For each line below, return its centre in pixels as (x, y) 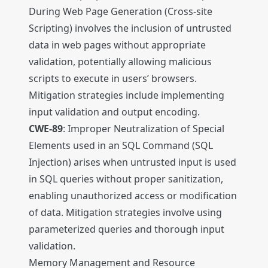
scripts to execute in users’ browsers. (113, 79)
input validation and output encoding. (114, 112)
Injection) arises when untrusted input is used (133, 162)
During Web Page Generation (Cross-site (121, 12)
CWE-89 (46, 129)
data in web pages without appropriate (117, 45)
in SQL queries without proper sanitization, (126, 179)
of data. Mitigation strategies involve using (125, 213)
